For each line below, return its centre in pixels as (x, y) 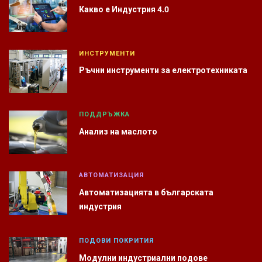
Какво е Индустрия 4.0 (124, 10)
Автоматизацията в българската (146, 193)
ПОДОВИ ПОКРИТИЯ (116, 241)
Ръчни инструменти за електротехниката (163, 70)
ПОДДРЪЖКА (104, 115)
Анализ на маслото (118, 132)
